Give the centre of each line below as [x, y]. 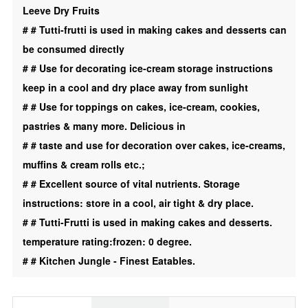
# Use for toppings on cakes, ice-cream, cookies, [145, 107]
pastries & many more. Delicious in [104, 126]
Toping [36, 93]
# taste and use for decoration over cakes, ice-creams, [158, 145]
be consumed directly [73, 49]
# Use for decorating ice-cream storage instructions [152, 68]
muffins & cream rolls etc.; [84, 164]
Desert [36, 54]
